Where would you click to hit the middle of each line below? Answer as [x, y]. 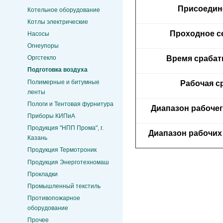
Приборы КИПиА [51, 116]
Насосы [38, 34]
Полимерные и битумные [63, 82]
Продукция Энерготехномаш [68, 162]
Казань [37, 138]
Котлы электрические [58, 22]
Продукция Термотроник [62, 150]
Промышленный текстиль [64, 186]
